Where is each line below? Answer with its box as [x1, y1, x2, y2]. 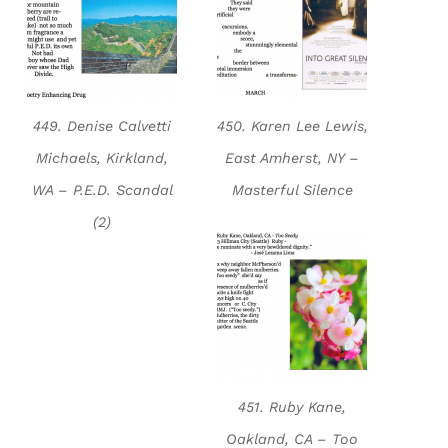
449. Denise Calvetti [33, 118, 172, 135]
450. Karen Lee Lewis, [216, 118, 368, 135]
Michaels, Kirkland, [36, 150, 169, 167]
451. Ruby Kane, [238, 399, 347, 416]
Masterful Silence [231, 182, 353, 199]
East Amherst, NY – [225, 150, 360, 167]
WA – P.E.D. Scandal [31, 182, 173, 199]
